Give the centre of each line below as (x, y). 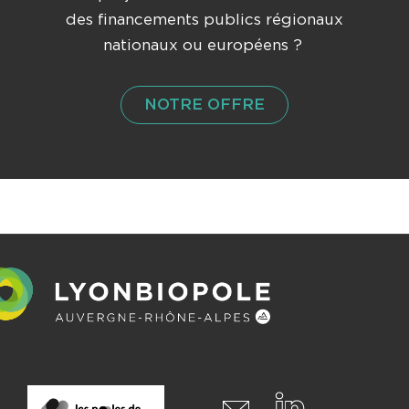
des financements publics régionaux (204, 19)
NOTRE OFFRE (204, 104)
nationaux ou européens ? (204, 45)
